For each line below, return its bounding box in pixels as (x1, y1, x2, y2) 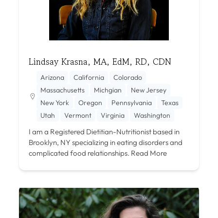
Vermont (64, 110, 91, 120)
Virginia (101, 110, 125, 120)
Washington (134, 110, 170, 120)
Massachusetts (40, 85, 85, 94)
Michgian (94, 85, 122, 94)
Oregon (78, 98, 102, 107)
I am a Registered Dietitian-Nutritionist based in (29, 127, 180, 136)
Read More (129, 148, 167, 158)
